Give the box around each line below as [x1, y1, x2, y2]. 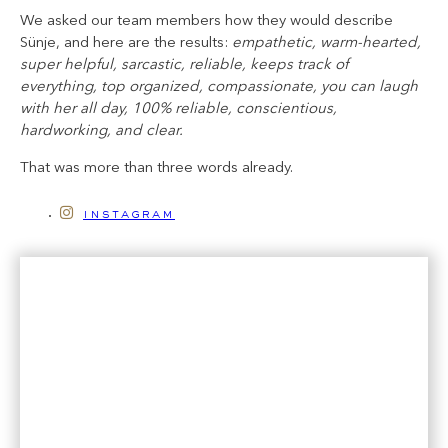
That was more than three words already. [20, 160, 293, 176]
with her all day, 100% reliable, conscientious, [20, 101, 337, 117]
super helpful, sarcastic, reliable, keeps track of [20, 57, 348, 73]
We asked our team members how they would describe [20, 13, 393, 29]
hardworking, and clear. [20, 123, 183, 139]
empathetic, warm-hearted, [228, 35, 421, 51]
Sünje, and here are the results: [20, 35, 228, 51]
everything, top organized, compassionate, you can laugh [20, 79, 418, 95]
